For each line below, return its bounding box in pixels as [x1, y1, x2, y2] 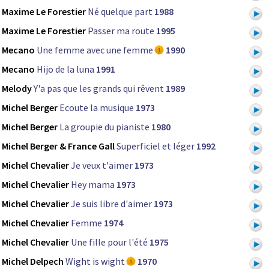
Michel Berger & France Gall [2, 139, 115, 152]
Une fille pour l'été [71, 235, 148, 248]
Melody [2, 82, 32, 94]
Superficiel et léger [116, 139, 195, 152]
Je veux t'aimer [71, 159, 133, 171]
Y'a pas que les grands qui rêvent [34, 82, 164, 94]
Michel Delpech [2, 255, 64, 267]
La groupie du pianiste [59, 120, 150, 133]
